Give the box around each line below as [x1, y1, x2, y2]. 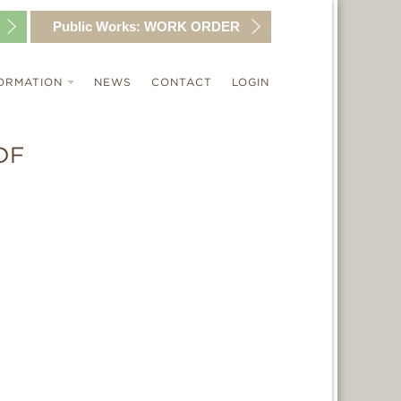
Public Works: [53, 19, 141, 34]
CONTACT [150, 75, 212, 89]
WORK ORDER [141, 19, 240, 34]
